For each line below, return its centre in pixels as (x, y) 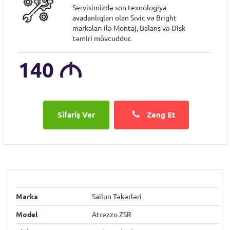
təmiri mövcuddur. (102, 39)
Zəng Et (160, 115)
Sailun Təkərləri (117, 197)
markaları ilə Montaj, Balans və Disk (129, 28)
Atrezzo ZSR (112, 215)
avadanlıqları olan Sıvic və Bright (125, 18)
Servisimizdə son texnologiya (120, 8)
